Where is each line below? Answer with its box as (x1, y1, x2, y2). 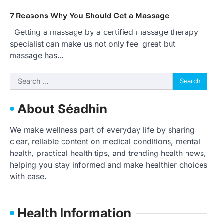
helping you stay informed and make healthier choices (10, 159, 207, 170)
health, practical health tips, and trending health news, (10, 148, 206, 158)
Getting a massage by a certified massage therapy (10, 27, 198, 37)
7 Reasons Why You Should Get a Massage (10, 10, 170, 20)
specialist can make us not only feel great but (10, 38, 175, 48)
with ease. (10, 171, 46, 181)
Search (9, 73, 34, 83)
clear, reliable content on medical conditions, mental (10, 136, 200, 146)
